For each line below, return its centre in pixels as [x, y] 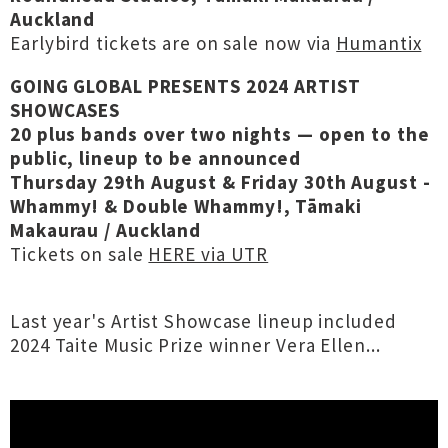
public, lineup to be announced [155, 158]
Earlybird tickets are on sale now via [173, 43]
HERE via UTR [208, 254]
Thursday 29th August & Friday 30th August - [220, 182]
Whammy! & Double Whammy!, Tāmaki [186, 206]
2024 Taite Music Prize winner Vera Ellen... [195, 345]
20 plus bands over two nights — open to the [220, 134]
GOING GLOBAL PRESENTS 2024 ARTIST [185, 86]
